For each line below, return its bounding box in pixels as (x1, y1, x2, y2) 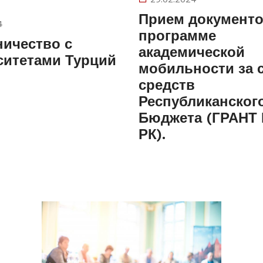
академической (139, 44, 245, 61)
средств (139, 77, 195, 94)
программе (139, 28, 216, 45)
